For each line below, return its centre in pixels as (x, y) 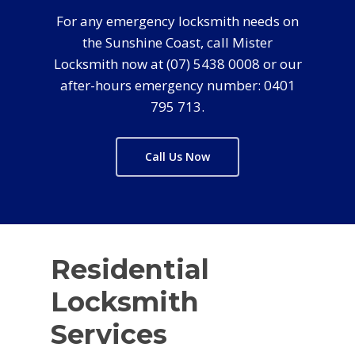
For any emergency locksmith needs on (177, 21)
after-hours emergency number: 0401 (177, 86)
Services (109, 334)
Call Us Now (177, 157)
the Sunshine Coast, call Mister (177, 43)
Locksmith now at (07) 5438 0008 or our (177, 64)
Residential (130, 269)
